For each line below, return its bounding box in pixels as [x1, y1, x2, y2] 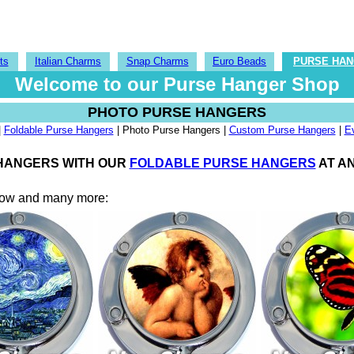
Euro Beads [213, 55, 266, 67]
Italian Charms [35, 55, 101, 67]
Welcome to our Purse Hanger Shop [14, 73, 340, 95]
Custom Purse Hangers [228, 124, 336, 136]
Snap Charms [126, 55, 189, 67]
